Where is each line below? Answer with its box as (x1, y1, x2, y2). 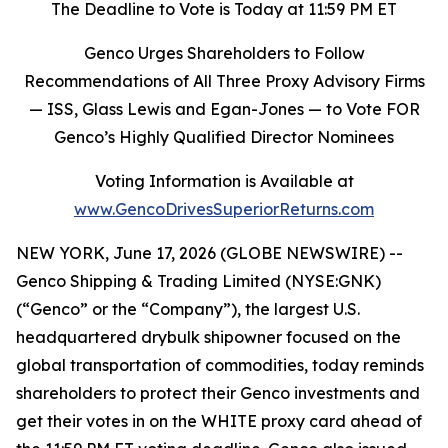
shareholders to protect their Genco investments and (16, 383, 420, 403)
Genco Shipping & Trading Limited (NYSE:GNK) (16, 271, 381, 291)
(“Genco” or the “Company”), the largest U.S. (16, 299, 360, 319)
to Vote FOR (325, 99, 420, 119)
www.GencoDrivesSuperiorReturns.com (74, 199, 374, 219)
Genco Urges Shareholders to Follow (83, 43, 365, 63)
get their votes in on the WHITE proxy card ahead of (16, 411, 422, 431)
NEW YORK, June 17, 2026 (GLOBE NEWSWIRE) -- (16, 243, 403, 263)
